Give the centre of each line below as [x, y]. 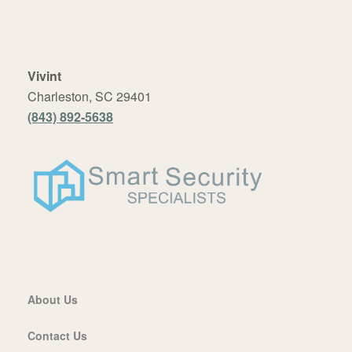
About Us [53, 299]
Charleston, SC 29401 [90, 97]
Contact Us [57, 335]
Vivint [44, 76]
